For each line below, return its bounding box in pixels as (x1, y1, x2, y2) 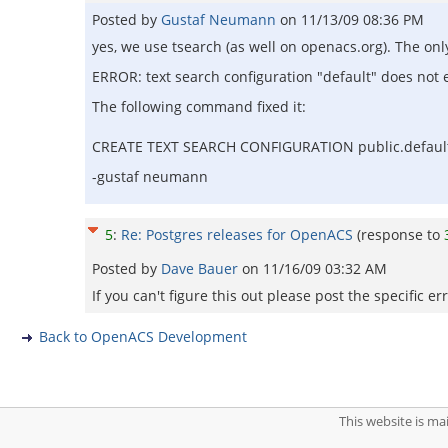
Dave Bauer (161, 259, 242, 278)
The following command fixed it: (92, 97, 306, 116)
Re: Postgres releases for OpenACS (121, 225, 353, 244)
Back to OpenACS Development (39, 327, 247, 346)
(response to (357, 225, 444, 244)
